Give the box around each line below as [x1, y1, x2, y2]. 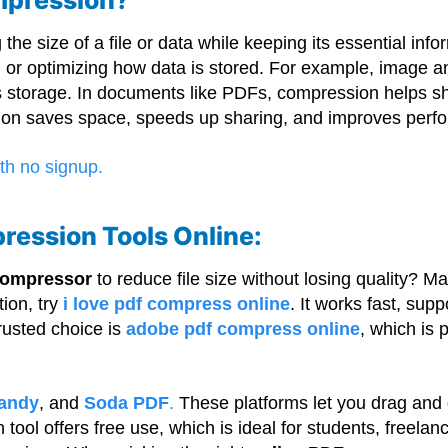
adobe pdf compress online [126, 319, 361, 340]
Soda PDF [84, 393, 170, 414]
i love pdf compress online [63, 294, 291, 315]
